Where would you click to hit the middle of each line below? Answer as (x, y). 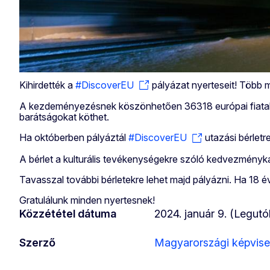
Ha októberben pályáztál (74, 138)
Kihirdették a (47, 85)
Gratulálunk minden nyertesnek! (87, 200)
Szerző (37, 243)
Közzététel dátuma (68, 214)
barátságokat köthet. (64, 117)
